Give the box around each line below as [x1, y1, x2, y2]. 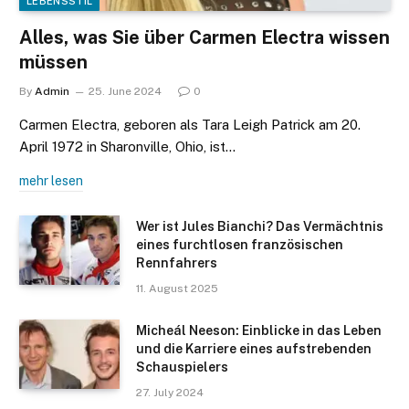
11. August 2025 [136, 282, 218, 296]
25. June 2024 [89, 85, 162, 99]
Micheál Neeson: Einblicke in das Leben [136, 323, 382, 339]
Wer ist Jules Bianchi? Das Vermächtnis [136, 219, 383, 235]
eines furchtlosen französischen [136, 237, 343, 253]
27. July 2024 [136, 386, 204, 400]
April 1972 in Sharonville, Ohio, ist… [19, 139, 236, 155]
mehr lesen [19, 173, 83, 189]
